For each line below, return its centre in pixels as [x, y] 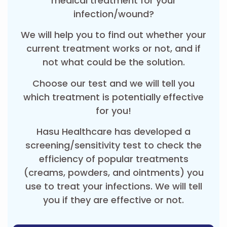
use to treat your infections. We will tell [113, 186]
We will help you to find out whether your [113, 35]
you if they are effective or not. [113, 200]
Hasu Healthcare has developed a [113, 132]
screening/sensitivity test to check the [113, 145]
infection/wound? [113, 14]
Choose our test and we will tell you [113, 83]
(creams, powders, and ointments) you [113, 173]
